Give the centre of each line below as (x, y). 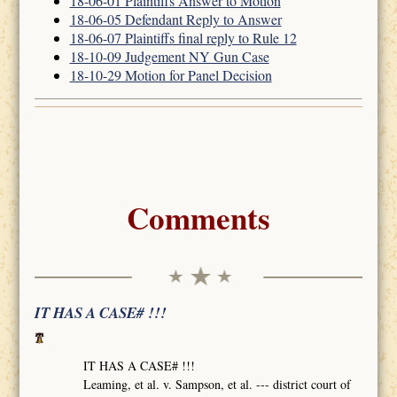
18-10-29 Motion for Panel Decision (171, 75)
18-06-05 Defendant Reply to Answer (175, 19)
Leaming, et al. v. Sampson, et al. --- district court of (218, 384)
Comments (198, 218)
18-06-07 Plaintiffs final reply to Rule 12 (183, 38)
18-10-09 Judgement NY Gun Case (169, 57)
